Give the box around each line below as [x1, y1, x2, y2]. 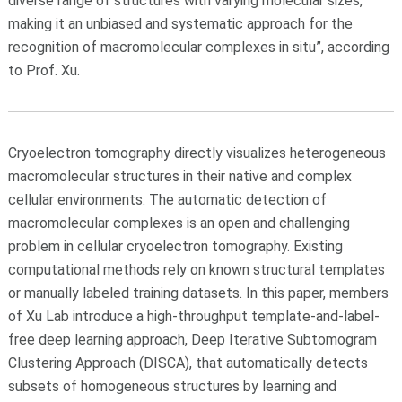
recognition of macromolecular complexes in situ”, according [7, 38, 389, 56]
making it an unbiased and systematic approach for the [7, 14, 353, 32]
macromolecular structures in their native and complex [7, 167, 352, 185]
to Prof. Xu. [7, 61, 80, 79]
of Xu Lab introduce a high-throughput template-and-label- [7, 307, 380, 325]
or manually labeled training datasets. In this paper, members [7, 284, 389, 301]
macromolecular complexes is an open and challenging [7, 214, 350, 232]
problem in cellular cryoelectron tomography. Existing [7, 237, 343, 255]
